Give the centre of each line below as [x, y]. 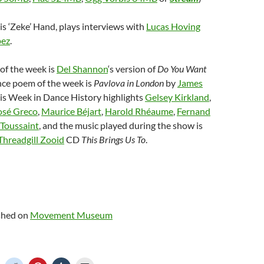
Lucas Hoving [173, 26]
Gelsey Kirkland [177, 97]
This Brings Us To [113, 139]
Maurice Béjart [71, 111]
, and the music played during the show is [121, 125]
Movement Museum [71, 215]
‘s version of [133, 69]
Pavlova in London [129, 83]
